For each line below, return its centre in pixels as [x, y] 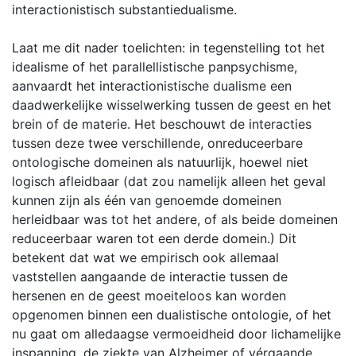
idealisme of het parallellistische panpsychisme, [155, 67]
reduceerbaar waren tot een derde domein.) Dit [154, 238]
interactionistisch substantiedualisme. [124, 10]
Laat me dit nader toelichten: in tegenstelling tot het [168, 48]
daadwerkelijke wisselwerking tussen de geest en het [172, 105]
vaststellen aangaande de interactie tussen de [150, 277]
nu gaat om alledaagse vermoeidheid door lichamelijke [176, 334]
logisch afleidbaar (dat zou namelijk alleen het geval [169, 181]
